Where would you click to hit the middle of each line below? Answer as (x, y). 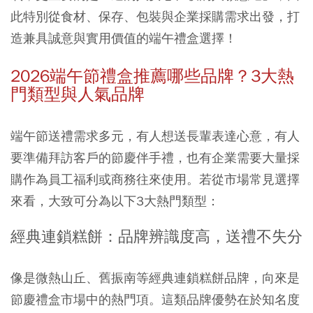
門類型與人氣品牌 (78, 94)
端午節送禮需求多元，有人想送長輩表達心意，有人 (155, 136)
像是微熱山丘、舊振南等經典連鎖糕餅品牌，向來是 (155, 277)
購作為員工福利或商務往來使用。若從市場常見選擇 (155, 179)
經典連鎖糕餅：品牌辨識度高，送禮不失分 (156, 236)
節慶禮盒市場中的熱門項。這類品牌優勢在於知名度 (155, 299)
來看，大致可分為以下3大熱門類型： (115, 201)
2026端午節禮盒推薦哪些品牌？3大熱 (152, 76)
